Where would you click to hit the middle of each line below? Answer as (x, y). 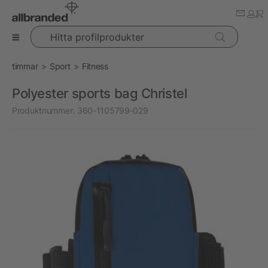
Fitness (95, 66)
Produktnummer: (44, 110)
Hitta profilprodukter (68, 31)
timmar (25, 66)
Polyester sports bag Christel (100, 93)
